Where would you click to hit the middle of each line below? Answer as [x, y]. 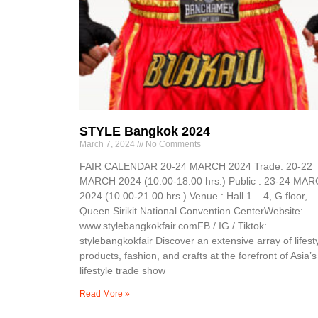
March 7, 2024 [108, 144]
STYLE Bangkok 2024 [145, 131]
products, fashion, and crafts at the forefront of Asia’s [198, 255]
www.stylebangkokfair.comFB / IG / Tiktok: [173, 225]
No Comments [172, 144]
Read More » [105, 294]
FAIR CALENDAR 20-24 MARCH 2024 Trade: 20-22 [196, 166]
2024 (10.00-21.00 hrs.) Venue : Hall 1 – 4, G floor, [193, 196]
